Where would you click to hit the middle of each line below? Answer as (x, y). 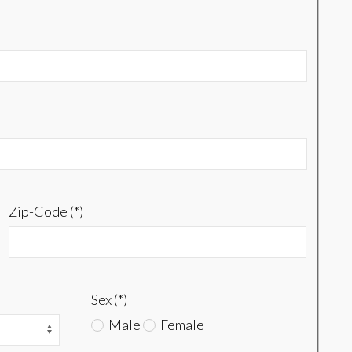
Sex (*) (109, 300)
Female (181, 325)
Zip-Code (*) (46, 212)
